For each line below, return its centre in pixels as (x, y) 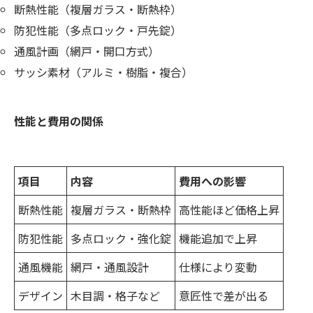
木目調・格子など (115, 296)
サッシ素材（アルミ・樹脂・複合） (103, 72)
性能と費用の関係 (59, 121)
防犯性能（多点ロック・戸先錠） (98, 30)
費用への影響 (212, 181)
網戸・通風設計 (110, 267)
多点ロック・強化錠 (121, 239)
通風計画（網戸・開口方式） (87, 51)
